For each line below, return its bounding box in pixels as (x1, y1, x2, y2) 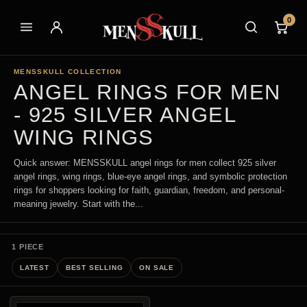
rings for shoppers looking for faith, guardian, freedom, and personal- (13, 184, 284, 195)
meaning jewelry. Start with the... (13, 198, 143, 209)
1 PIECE (12, 242, 45, 251)
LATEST (20, 263, 49, 271)
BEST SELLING (65, 263, 123, 271)
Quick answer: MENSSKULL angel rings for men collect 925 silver (13, 157, 276, 168)
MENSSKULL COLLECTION (13, 67, 122, 75)
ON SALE (139, 263, 175, 271)
